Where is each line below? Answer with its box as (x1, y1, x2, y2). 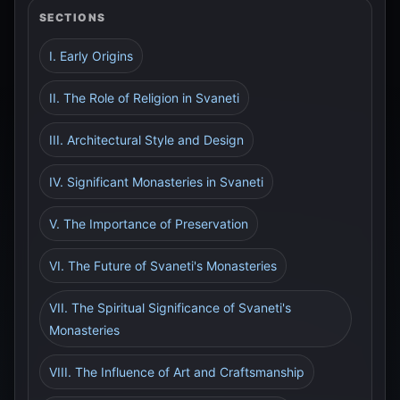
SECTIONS (39, 11, 106, 24)
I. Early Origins (49, 48, 133, 63)
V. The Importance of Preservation (49, 216, 248, 231)
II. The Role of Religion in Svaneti (49, 90, 239, 105)
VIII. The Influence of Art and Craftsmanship (49, 364, 304, 379)
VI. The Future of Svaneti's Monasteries (49, 258, 277, 273)
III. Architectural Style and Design (49, 132, 244, 147)
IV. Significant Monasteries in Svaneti (49, 174, 263, 189)
